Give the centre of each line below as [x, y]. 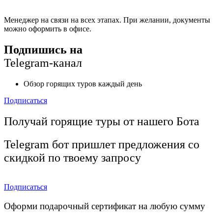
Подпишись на [43, 49]
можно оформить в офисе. [48, 28]
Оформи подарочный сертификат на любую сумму [105, 206]
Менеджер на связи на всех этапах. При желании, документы [107, 20]
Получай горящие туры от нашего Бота [102, 121]
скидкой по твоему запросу [72, 157]
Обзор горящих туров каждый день [83, 83]
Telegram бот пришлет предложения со [102, 144]
